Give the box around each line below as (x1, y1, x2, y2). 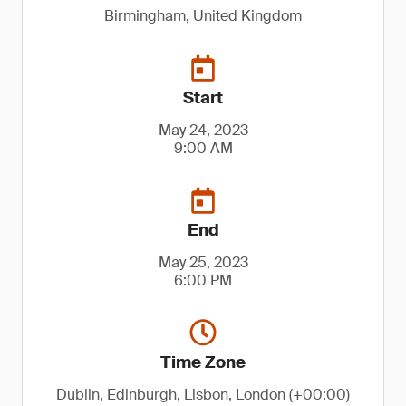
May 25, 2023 (158, 253, 248, 272)
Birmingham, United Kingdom (104, 6, 302, 25)
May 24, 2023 (158, 121, 248, 140)
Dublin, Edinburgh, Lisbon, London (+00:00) (56, 385, 350, 404)
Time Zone (160, 352, 246, 373)
